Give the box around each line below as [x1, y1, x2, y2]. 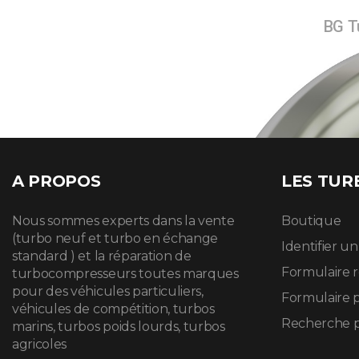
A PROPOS [12, 171, 101, 192]
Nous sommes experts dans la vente [12, 213, 235, 229]
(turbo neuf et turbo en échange [12, 231, 219, 247]
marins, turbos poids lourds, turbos [12, 319, 225, 335]
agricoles [12, 337, 67, 353]
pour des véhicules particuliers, [12, 284, 204, 300]
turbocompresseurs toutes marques [12, 266, 239, 282]
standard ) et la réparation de [12, 248, 192, 264]
